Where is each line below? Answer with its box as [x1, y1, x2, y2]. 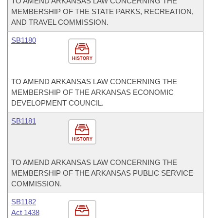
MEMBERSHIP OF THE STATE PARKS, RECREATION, [11, 7, 194, 16]
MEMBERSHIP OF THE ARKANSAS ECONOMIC [11, 88, 174, 96]
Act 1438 [11, 208, 39, 217]
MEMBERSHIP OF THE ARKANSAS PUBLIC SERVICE [11, 169, 193, 177]
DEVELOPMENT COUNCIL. [11, 99, 104, 107]
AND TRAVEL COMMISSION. [11, 18, 109, 26]
